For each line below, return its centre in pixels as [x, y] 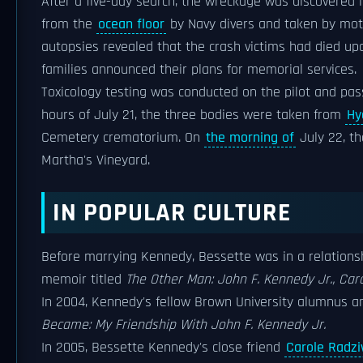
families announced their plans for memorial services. [199, 70]
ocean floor [131, 24]
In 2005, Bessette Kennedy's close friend [163, 348]
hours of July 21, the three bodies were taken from [193, 115]
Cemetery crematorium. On [123, 138]
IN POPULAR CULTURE [172, 213]
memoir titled [83, 280]
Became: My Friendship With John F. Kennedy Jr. [184, 325]
